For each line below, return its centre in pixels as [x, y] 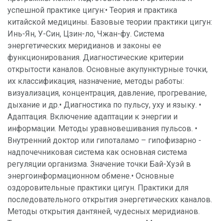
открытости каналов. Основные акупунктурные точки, [108, 70]
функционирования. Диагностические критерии [95, 58]
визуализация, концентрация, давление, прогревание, [107, 93]
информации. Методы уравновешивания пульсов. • [102, 129]
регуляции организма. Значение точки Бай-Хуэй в [99, 164]
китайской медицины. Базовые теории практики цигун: [110, 22]
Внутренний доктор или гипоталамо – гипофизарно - [104, 141]
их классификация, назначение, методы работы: [96, 81]
